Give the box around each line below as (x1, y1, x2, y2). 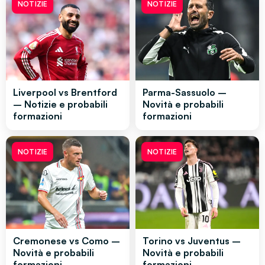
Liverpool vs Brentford (13, 86, 117, 99)
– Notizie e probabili (13, 98, 108, 111)
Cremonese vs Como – (13, 235, 120, 247)
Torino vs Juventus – (143, 235, 241, 247)
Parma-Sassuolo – (143, 86, 227, 99)
